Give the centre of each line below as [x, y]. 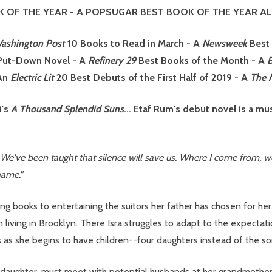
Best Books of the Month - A [202, 60]
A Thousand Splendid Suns [67, 109]
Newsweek [225, 43]
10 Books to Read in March [127, 43]
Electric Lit [32, 77]
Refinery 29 [112, 60]
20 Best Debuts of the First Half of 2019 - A [152, 77]
